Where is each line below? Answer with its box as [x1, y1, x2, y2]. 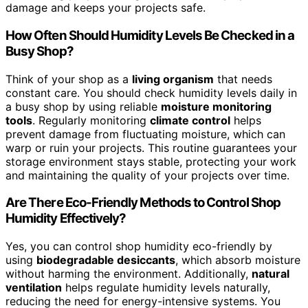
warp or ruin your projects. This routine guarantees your [5, 140, 297, 155]
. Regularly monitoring [32, 113, 150, 127]
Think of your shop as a [5, 71, 132, 86]
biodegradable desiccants [36, 253, 175, 267]
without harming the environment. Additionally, [5, 267, 252, 281]
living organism [132, 71, 214, 86]
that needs [214, 71, 272, 86]
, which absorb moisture [175, 253, 300, 267]
